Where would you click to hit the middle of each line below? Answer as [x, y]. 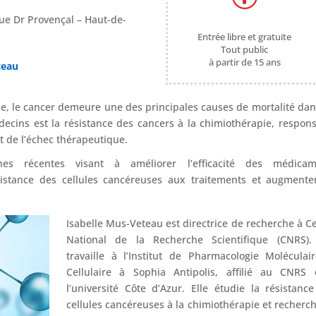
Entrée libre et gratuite [244, 36]
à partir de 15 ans [244, 62]
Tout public [244, 49]
